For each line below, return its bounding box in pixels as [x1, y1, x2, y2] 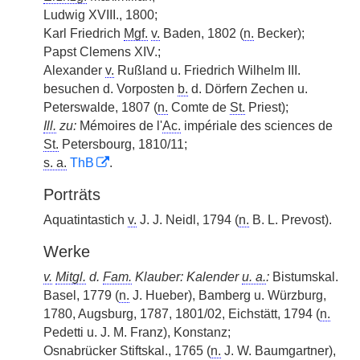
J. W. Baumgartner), [221, 344, 336, 358]
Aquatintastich [43, 213, 128, 227]
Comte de [168, 100, 230, 114]
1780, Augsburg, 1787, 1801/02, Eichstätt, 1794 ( [43, 307, 320, 321]
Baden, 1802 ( [160, 27, 243, 40]
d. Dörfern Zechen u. [188, 82, 308, 96]
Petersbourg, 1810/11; [59, 137, 187, 151]
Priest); [245, 100, 288, 114]
